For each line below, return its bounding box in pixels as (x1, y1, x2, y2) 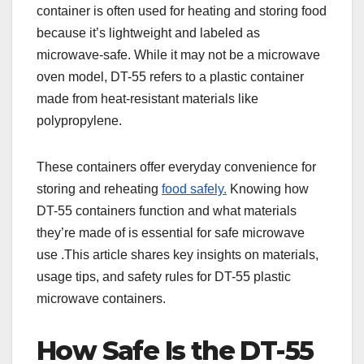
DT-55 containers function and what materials (37, 204, 297, 218)
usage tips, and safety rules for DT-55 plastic (37, 270, 291, 284)
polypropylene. (37, 114, 125, 128)
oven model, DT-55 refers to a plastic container (37, 70, 304, 84)
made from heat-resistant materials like (37, 92, 258, 106)
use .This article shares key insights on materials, (37, 248, 318, 262)
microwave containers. (37, 292, 166, 305)
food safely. (162, 182, 227, 196)
